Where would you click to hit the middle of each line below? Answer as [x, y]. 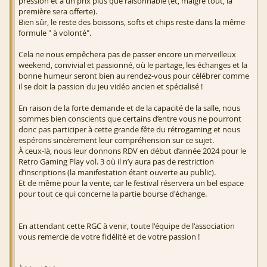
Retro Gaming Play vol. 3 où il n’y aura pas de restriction [116, 162]
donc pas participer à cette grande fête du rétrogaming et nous [129, 130]
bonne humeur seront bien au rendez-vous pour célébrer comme [134, 76]
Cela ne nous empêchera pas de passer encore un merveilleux [127, 55]
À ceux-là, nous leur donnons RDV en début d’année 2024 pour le [132, 151]
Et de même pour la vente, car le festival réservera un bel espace [131, 183]
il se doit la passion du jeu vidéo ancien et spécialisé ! [111, 87]
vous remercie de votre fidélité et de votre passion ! [109, 237]
